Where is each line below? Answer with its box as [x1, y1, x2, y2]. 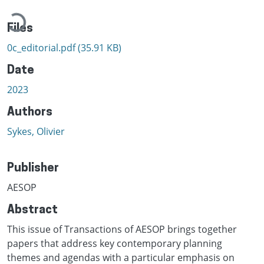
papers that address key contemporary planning [7, 236, 222, 250]
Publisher [7, 162, 59, 174]
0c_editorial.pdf [7, 41, 78, 54]
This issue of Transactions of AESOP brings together [7, 222, 237, 236]
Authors [7, 106, 52, 118]
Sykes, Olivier [7, 124, 65, 138]
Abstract [7, 204, 58, 216]
